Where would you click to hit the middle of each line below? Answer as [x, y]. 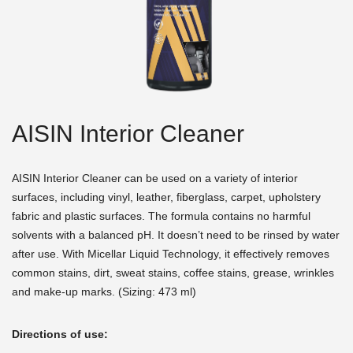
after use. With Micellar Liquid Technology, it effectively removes [171, 253]
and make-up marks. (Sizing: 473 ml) [104, 291]
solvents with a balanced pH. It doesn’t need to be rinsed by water [176, 234]
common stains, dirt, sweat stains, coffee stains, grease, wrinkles [173, 272]
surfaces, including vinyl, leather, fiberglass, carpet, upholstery [166, 197]
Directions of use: [61, 334]
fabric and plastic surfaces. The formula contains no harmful [161, 216]
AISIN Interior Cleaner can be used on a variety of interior [155, 178]
